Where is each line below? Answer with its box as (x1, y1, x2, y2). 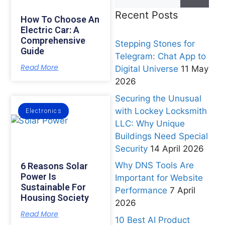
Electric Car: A (21, 24, 80, 35)
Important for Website (115, 173, 203, 183)
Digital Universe (115, 64, 178, 74)
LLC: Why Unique (115, 118, 185, 129)
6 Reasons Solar (21, 160, 88, 171)
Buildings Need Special (115, 131, 208, 141)
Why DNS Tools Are (115, 160, 194, 171)
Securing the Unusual (115, 93, 201, 103)
